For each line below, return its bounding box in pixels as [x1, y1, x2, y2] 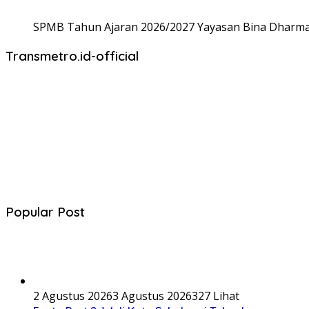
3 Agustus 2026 [112, 288, 192, 304]
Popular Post [6, 203, 85, 221]
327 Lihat [192, 288, 239, 304]
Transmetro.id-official [6, 47, 139, 64]
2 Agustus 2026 [33, 288, 112, 304]
